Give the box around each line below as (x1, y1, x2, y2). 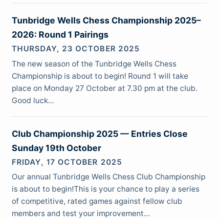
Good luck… (12, 95, 54, 105)
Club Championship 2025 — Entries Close (12, 128, 188, 139)
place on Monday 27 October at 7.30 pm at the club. (12, 83, 197, 93)
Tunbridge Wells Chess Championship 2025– (12, 15, 201, 25)
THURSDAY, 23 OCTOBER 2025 (12, 44, 140, 53)
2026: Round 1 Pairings (12, 29, 109, 40)
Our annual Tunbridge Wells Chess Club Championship (12, 172, 205, 182)
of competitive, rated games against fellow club (12, 197, 182, 206)
